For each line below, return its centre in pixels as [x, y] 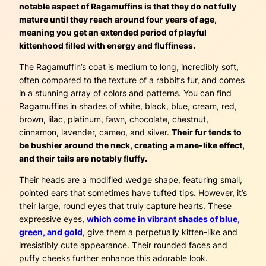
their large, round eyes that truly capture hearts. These [125, 206]
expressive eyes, [53, 219]
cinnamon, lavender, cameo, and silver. [95, 132]
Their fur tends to [207, 132]
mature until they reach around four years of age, [118, 19]
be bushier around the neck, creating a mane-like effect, [132, 145]
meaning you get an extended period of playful [113, 32]
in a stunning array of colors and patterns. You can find [125, 93]
